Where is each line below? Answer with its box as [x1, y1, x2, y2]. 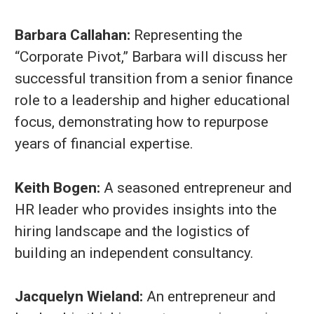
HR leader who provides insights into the [15, 200, 277, 218]
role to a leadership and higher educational [15, 92, 290, 109]
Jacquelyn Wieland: [15, 288, 143, 305]
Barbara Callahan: [15, 27, 130, 43]
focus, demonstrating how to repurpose [15, 114, 268, 130]
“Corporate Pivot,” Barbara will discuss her [15, 48, 287, 65]
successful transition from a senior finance [15, 70, 293, 87]
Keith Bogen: [15, 179, 100, 196]
